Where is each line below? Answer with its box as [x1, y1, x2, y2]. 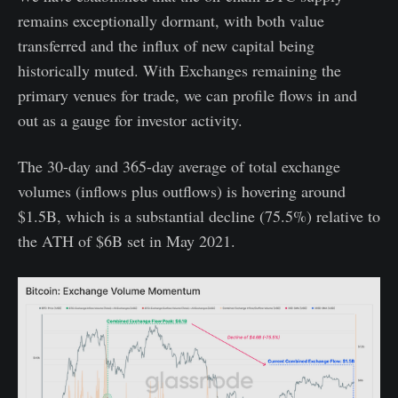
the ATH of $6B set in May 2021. [18, 230, 235, 252]
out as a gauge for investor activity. [18, 109, 243, 131]
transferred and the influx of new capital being [18, 35, 314, 57]
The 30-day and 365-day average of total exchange [18, 155, 340, 178]
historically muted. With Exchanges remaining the [18, 60, 341, 82]
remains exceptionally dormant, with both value [18, 10, 324, 32]
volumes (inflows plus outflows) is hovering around [18, 180, 346, 203]
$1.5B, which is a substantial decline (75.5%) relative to [18, 205, 380, 227]
